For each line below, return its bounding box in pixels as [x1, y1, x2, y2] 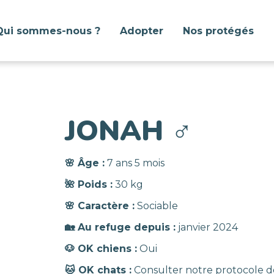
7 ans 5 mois [104, 157, 165, 169]
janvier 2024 [175, 221, 238, 233]
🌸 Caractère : [64, 200, 135, 212]
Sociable [134, 200, 178, 212]
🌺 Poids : [64, 179, 113, 190]
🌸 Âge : [64, 157, 105, 169]
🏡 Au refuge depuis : [64, 221, 176, 233]
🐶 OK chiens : [64, 243, 137, 254]
